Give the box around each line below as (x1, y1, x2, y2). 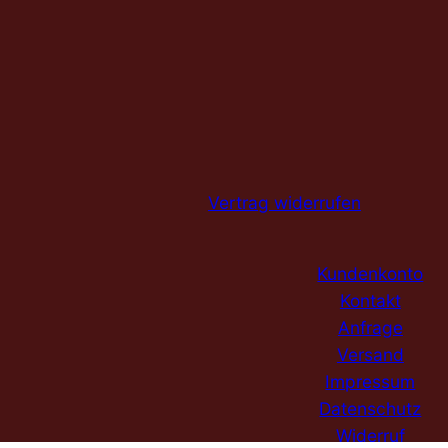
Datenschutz (319, 397, 422, 419)
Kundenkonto (317, 262, 424, 284)
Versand (336, 343, 404, 365)
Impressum (325, 370, 416, 392)
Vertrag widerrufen (208, 191, 361, 213)
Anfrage (337, 316, 403, 338)
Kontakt (339, 289, 401, 311)
